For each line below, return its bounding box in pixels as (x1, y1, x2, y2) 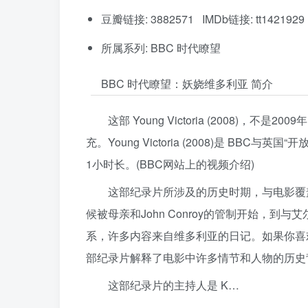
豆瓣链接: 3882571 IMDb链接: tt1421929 (101, 11, 305, 27)
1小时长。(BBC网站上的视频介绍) (86, 156, 254, 173)
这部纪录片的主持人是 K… (108, 277, 239, 294)
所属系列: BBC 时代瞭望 (101, 40, 221, 56)
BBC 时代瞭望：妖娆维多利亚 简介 (101, 76, 273, 92)
